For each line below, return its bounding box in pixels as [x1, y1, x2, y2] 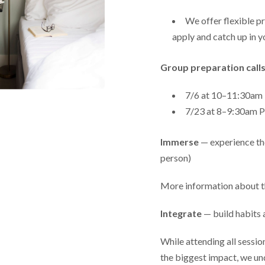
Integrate [160, 208, 202, 219]
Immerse [160, 136, 199, 147]
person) [160, 152, 192, 163]
